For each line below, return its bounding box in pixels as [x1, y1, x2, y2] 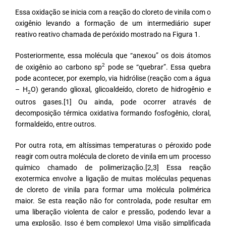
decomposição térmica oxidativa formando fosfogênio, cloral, [15, 108, 211, 117]
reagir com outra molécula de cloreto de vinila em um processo [15, 152, 211, 160]
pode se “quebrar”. [105, 63, 171, 72]
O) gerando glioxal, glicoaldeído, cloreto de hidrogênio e [30, 85, 211, 94]
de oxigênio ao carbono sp [15, 63, 102, 72]
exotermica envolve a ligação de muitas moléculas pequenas [15, 174, 211, 183]
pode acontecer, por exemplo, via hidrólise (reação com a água [15, 74, 211, 83]
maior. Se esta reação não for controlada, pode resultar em [15, 196, 211, 205]
